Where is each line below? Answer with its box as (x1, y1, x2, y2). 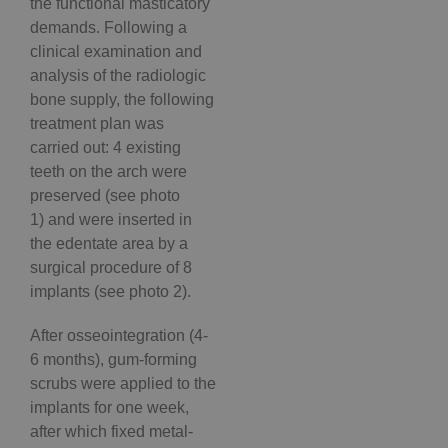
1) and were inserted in (30, 211, 192, 229)
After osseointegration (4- (30, 327, 208, 345)
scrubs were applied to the (30, 375, 216, 393)
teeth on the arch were (30, 163, 187, 181)
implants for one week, (30, 399, 189, 417)
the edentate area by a (30, 235, 188, 253)
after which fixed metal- (30, 423, 193, 441)
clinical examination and (30, 43, 202, 61)
